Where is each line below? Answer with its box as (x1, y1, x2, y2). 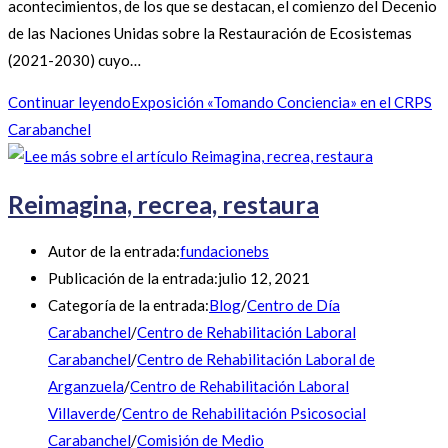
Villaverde (48, 404, 116, 423)
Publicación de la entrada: (48, 269, 218, 288)
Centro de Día (247, 296, 340, 315)
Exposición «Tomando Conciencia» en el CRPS (131, 93, 432, 111)
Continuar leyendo (8, 93, 131, 111)
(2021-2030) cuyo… (8, 51, 141, 69)
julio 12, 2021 (218, 269, 310, 288)
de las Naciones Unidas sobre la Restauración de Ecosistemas (8, 24, 412, 42)
